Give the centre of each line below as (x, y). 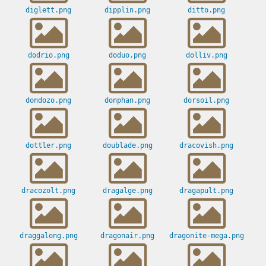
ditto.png (206, 10)
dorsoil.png (206, 101)
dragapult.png (206, 191)
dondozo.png (48, 101)
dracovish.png (206, 146)
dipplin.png (127, 10)
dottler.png (48, 146)
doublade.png (127, 146)
